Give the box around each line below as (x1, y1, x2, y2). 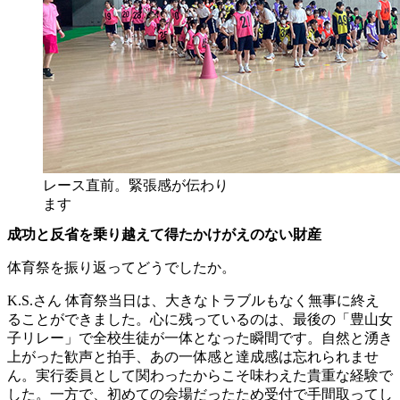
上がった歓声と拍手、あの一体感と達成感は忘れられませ (7, 349, 379, 365)
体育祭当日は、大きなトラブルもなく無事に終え (62, 293, 379, 309)
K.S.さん (7, 293, 62, 309)
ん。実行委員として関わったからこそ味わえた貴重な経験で (7, 368, 393, 384)
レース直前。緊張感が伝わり (43, 178, 229, 193)
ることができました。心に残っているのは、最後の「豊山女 (7, 312, 393, 328)
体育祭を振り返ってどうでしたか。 (7, 260, 236, 276)
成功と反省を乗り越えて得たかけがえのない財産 (7, 227, 321, 243)
